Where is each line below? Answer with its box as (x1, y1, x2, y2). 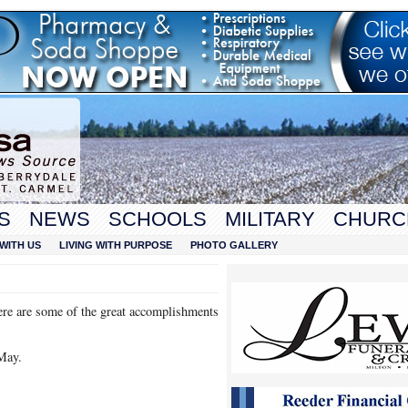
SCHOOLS (108, 208, 207, 230)
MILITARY (225, 208, 315, 230)
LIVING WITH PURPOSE (59, 240, 172, 250)
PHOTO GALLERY (190, 240, 278, 250)
